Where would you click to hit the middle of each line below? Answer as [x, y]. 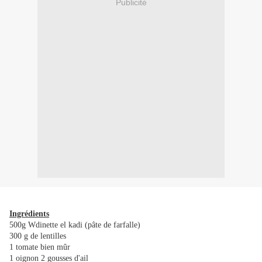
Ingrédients [29, 214]
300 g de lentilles [38, 236]
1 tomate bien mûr [40, 247]
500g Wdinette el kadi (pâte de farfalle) [75, 225]
